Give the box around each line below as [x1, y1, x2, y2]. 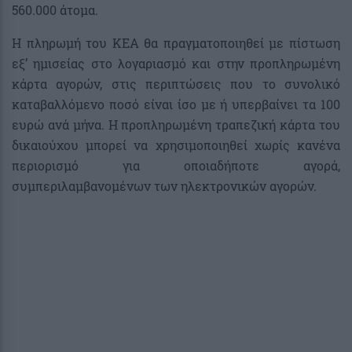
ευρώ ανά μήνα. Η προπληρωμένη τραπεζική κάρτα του [12, 115, 340, 133]
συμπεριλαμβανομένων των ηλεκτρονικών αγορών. [12, 177, 317, 194]
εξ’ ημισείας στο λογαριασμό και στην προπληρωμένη [12, 54, 340, 71]
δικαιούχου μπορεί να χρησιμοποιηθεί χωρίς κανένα [12, 136, 340, 153]
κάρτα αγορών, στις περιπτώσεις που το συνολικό [12, 75, 340, 92]
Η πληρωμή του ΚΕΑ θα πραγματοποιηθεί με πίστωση [12, 34, 340, 51]
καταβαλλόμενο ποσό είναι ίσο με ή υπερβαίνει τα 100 [12, 95, 340, 112]
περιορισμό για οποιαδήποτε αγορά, [12, 156, 340, 174]
